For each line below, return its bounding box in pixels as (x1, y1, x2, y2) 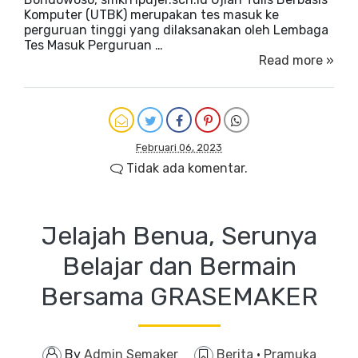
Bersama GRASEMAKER (40, 280, 318, 312)
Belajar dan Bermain (62, 250, 296, 281)
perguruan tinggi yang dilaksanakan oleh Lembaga (24, 22, 328, 38)
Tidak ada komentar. (123, 160, 248, 176)
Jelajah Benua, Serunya (41, 220, 317, 251)
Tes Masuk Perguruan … (24, 37, 163, 53)
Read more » (259, 52, 334, 68)
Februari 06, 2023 (136, 141, 222, 153)
